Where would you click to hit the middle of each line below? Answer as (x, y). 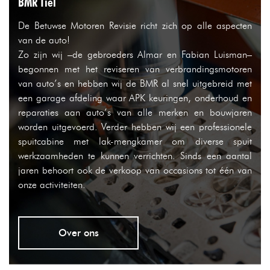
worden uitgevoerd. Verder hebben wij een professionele (135, 127)
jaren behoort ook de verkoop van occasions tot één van (135, 170)
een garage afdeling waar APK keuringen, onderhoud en (135, 98)
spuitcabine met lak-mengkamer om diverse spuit (135, 141)
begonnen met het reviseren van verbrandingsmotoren (135, 69)
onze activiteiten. (52, 185)
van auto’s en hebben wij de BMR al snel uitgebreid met (135, 83)
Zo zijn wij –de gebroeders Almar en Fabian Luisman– (135, 55)
